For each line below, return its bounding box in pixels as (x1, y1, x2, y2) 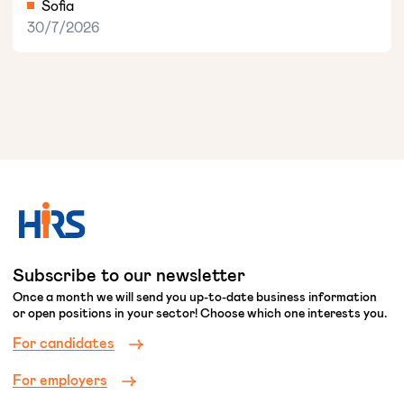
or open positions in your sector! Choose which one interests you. (13, 304, 387, 320)
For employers (13, 370, 107, 388)
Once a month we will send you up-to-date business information (13, 288, 377, 304)
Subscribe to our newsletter (13, 262, 245, 285)
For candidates (13, 333, 115, 351)
